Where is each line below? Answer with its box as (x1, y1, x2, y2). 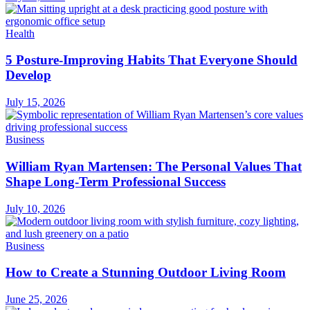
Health (6, 27, 35, 39)
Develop (6, 68, 51, 83)
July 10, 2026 (6, 202, 65, 215)
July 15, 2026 (6, 96, 65, 109)
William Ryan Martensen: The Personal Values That (6, 158, 302, 174)
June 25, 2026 (6, 293, 67, 305)
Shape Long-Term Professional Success (6, 174, 226, 189)
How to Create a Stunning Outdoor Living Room (6, 265, 286, 280)
